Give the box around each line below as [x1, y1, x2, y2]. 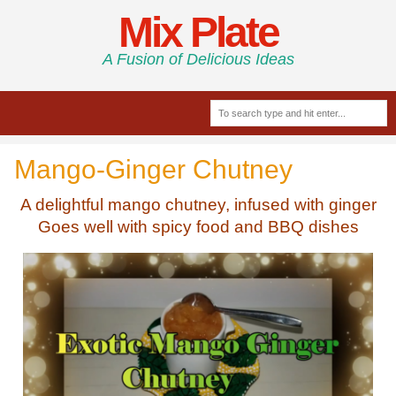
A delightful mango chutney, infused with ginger [19, 195, 377, 214]
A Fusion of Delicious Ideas [102, 49, 294, 68]
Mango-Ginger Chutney [14, 155, 293, 184]
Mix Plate [118, 9, 278, 56]
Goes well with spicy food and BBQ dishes [37, 217, 359, 236]
